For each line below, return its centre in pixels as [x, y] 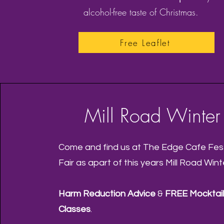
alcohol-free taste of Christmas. [142, 12]
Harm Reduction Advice [107, 194]
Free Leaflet [145, 42]
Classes [75, 209]
